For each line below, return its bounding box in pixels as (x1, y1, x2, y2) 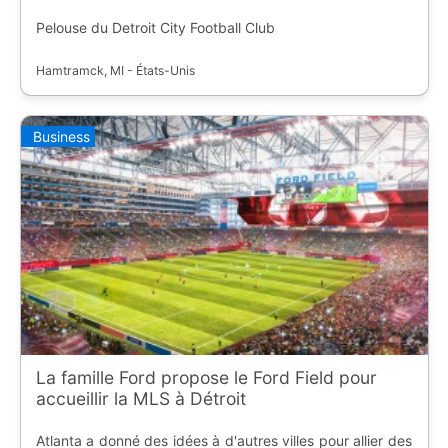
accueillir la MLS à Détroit (35, 387, 246, 409)
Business (32, 128, 90, 146)
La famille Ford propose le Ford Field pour (35, 366, 377, 388)
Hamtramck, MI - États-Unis (35, 62, 195, 78)
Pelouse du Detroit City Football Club (35, 18, 275, 36)
